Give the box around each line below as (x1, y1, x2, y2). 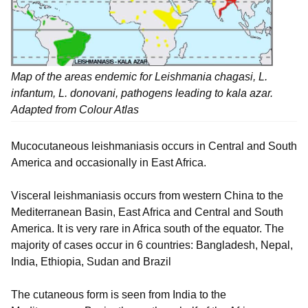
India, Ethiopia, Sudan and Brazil (11, 256, 171, 268)
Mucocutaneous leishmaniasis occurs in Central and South (11, 140, 297, 153)
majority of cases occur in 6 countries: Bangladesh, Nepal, (11, 239, 293, 252)
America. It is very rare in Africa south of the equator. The (11, 223, 284, 235)
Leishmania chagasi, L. (155, 71, 267, 83)
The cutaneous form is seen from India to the (11, 289, 226, 301)
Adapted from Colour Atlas (11, 104, 139, 116)
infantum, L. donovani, (11, 87, 121, 100)
